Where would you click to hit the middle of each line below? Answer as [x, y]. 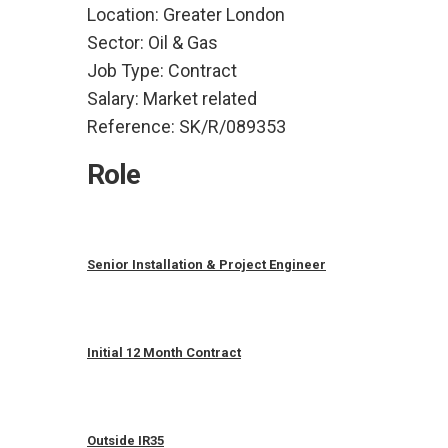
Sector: [115, 42]
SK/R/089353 [232, 126]
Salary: [113, 98]
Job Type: [125, 70]
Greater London [224, 14]
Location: [123, 14]
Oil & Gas [183, 42]
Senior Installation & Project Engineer [206, 264]
